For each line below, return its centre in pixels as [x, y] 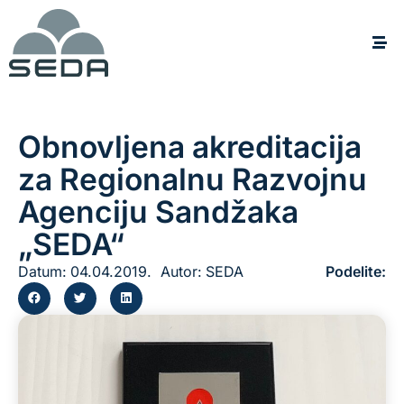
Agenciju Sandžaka [158, 211]
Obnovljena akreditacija [190, 146]
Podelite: [356, 271]
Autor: [181, 271]
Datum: [42, 271]
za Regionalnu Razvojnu [193, 179]
